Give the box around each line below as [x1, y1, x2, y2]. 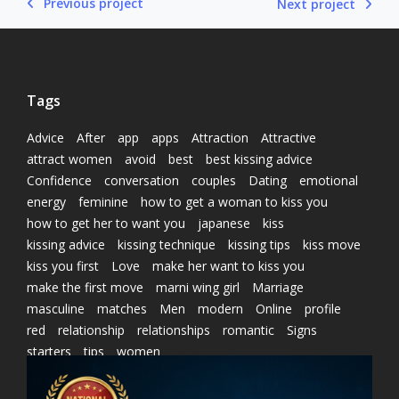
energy [27, 192, 66, 210]
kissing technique [118, 235, 216, 253]
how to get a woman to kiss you [141, 192, 328, 210]
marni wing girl [156, 278, 240, 296]
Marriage [252, 278, 304, 296]
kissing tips [228, 235, 290, 253]
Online [256, 299, 292, 317]
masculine [27, 299, 85, 317]
